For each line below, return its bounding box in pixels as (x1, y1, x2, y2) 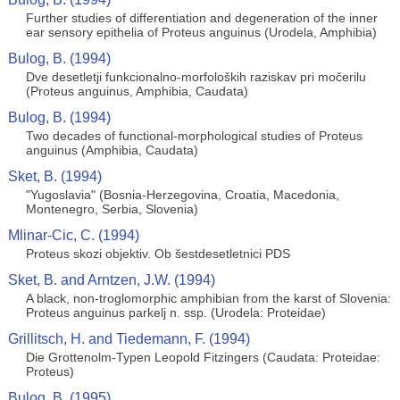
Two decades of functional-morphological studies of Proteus (25, 129, 362, 143)
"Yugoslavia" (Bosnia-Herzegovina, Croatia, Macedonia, (25, 187, 339, 202)
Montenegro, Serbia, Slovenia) (25, 202, 198, 216)
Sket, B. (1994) (7, 169, 102, 184)
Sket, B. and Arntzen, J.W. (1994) (7, 272, 215, 287)
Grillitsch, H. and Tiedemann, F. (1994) (7, 331, 250, 346)
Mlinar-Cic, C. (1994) (7, 228, 139, 243)
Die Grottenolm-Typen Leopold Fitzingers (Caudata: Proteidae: (25, 350, 380, 364)
